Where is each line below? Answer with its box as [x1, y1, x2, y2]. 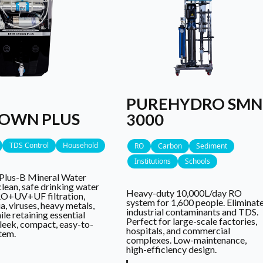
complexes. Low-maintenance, [126, 234, 247, 245]
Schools [185, 156, 211, 166]
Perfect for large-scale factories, [126, 215, 258, 227]
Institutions [134, 156, 171, 166]
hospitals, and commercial [126, 224, 231, 236]
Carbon [158, 140, 183, 151]
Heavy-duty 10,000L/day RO [126, 187, 242, 198]
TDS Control [9, 140, 49, 151]
